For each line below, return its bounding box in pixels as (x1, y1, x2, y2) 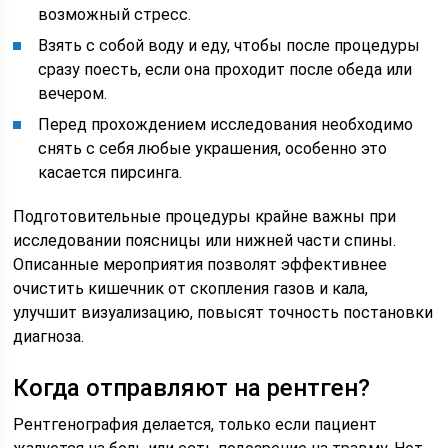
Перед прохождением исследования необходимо (38, 115, 414, 134)
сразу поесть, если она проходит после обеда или (38, 60, 413, 79)
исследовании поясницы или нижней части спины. (13, 231, 397, 250)
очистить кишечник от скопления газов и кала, (13, 279, 369, 298)
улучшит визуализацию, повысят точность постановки (13, 303, 434, 322)
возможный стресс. (38, 5, 192, 24)
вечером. (38, 84, 108, 103)
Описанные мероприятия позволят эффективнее (13, 255, 388, 274)
